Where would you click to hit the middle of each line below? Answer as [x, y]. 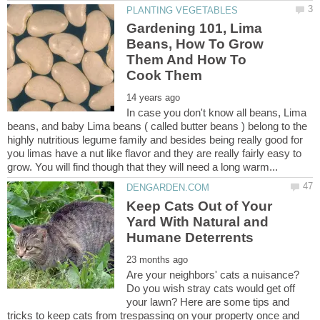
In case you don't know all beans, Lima [217, 113]
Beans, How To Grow [195, 44]
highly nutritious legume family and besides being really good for [155, 140]
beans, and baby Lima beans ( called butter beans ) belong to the [157, 126]
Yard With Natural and [198, 221]
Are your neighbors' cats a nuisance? [213, 274]
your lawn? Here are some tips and [208, 301]
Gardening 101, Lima [195, 29]
